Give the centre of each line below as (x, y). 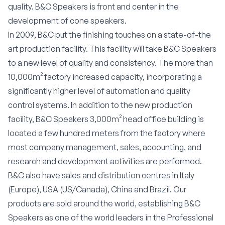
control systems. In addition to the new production (100, 105)
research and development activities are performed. (105, 161)
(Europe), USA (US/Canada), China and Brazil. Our (97, 189)
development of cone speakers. (67, 21)
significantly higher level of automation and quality (99, 91)
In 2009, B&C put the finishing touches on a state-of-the (109, 35)
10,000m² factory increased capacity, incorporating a (105, 77)
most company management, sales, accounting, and (105, 147)
